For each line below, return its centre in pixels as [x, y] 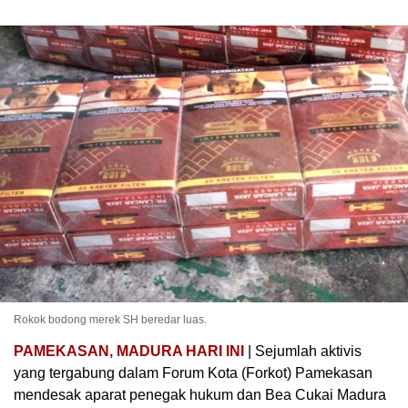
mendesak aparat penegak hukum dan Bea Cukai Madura [200, 394]
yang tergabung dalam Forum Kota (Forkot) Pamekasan [193, 372]
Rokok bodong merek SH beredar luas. [110, 319]
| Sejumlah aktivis [303, 351]
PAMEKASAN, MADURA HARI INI [129, 351]
